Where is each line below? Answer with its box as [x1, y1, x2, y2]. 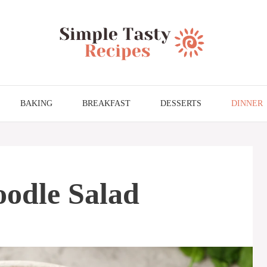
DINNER [231, 98, 263, 108]
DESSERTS [160, 98, 201, 108]
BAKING [20, 98, 52, 108]
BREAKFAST [82, 98, 131, 108]
